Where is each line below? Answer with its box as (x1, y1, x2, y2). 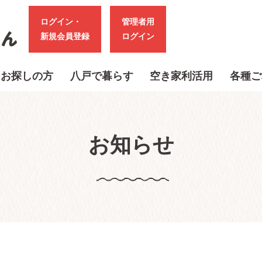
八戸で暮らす (70, 70, 133, 82)
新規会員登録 (40, 32, 89, 41)
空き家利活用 (150, 70, 213, 82)
